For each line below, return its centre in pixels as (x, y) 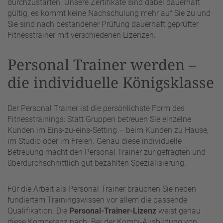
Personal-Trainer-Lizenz (113, 211)
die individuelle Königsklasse (111, 83)
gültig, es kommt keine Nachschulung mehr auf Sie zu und (109, 13)
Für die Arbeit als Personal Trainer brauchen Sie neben (102, 189)
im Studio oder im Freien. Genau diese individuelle (95, 141)
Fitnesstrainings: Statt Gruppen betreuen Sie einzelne (99, 119)
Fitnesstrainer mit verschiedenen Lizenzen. (82, 35)
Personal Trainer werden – (102, 65)
